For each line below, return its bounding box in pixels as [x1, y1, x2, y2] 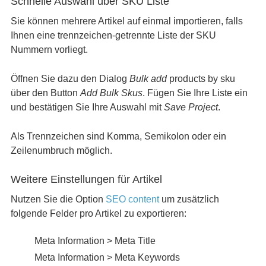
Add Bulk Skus [80, 88, 142, 98]
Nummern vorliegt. [10, 45, 88, 55]
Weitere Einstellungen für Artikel [10, 173, 162, 185]
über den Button [10, 88, 80, 98]
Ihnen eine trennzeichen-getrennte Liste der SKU [10, 30, 216, 40]
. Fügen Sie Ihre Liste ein [142, 88, 248, 98]
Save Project [163, 102, 218, 112]
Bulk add [129, 74, 167, 84]
